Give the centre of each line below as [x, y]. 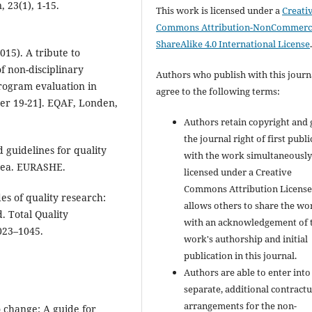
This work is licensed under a [219, 10]
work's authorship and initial [246, 239]
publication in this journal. [241, 255]
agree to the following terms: [218, 91]
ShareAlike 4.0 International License [233, 44]
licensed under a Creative [238, 172]
